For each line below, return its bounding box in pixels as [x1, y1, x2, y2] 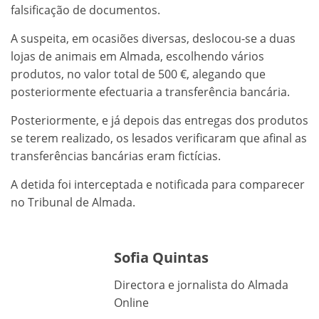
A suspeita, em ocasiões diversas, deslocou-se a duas [11, 30, 296, 46]
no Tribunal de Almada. [11, 194, 135, 210]
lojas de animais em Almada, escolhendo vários [11, 48, 264, 64]
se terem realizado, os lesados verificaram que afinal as [11, 130, 307, 146]
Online [114, 294, 149, 310]
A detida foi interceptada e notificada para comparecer [11, 176, 305, 192]
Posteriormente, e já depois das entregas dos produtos [11, 112, 308, 128]
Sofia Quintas [114, 247, 209, 267]
